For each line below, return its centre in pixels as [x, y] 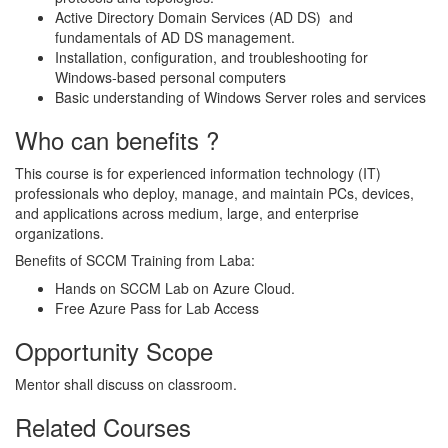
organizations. [59, 232]
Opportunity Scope [114, 350]
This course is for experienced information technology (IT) [198, 172]
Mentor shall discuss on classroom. [126, 383]
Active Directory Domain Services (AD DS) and [204, 16]
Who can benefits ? [117, 139]
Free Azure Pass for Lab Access [157, 307]
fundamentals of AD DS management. [175, 36]
